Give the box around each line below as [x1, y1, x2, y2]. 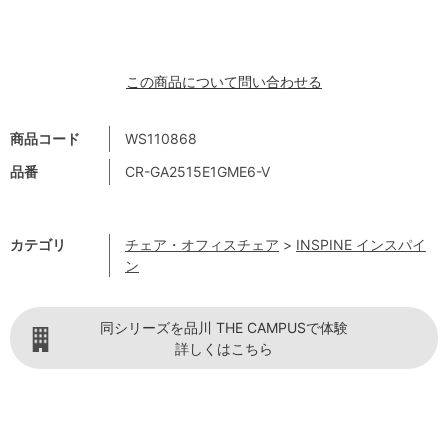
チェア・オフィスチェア [125, 236, 279, 254]
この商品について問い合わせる [126, 73, 322, 91]
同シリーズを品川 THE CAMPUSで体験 [100, 319, 348, 337]
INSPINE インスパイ [296, 236, 426, 254]
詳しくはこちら [175, 340, 273, 358]
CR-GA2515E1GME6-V [125, 163, 270, 181]
